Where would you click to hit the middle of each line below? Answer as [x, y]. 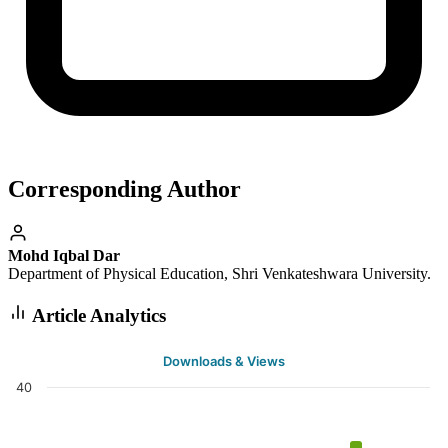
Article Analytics [97, 315]
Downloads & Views [224, 360]
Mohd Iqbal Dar [64, 256]
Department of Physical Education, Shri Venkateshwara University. [219, 274]
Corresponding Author [124, 189]
